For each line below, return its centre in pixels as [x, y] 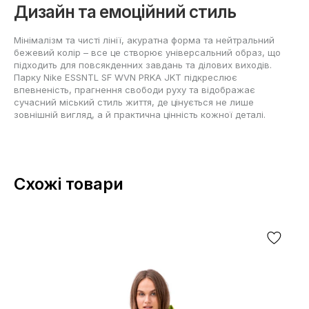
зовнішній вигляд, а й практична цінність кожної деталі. [140, 115]
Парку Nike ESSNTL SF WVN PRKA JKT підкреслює [126, 78]
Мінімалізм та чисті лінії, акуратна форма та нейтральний [144, 40]
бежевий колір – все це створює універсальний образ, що [147, 53]
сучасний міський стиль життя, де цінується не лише [134, 102]
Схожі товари [69, 184]
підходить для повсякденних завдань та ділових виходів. [143, 65]
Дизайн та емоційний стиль [125, 12]
